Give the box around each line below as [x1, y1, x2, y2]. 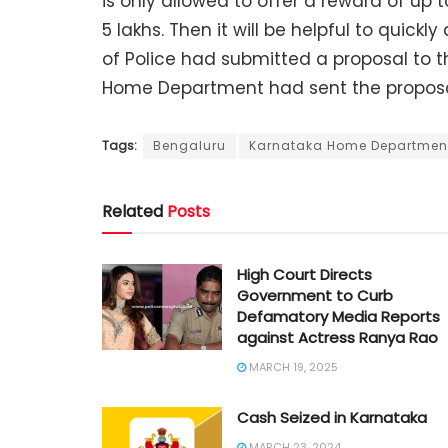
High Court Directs [237, 263, 372, 285]
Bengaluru [153, 136, 226, 154]
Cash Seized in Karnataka [237, 406, 427, 428]
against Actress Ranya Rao [237, 326, 438, 348]
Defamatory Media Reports [237, 305, 440, 327]
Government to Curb [237, 284, 393, 306]
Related [102, 199, 163, 223]
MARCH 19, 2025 [246, 358, 338, 375]
